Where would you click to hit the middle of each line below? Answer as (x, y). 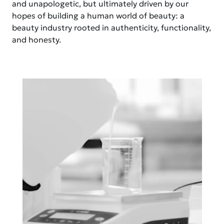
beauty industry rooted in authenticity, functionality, (111, 28)
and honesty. (36, 40)
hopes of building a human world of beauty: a (98, 16)
